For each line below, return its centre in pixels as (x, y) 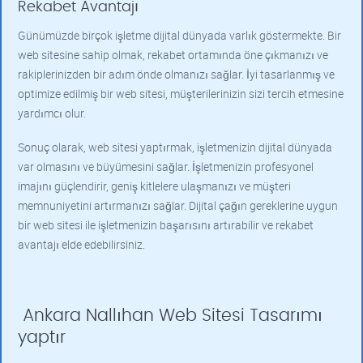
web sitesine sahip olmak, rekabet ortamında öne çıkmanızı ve (173, 55)
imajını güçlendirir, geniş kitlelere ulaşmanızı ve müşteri (154, 186)
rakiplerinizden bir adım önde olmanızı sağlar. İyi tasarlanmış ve (176, 74)
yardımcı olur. (52, 113)
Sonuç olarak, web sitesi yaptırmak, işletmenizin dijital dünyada (175, 147)
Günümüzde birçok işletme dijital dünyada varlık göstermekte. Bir (179, 35)
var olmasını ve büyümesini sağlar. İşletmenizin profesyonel (166, 167)
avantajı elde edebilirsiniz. (81, 244)
